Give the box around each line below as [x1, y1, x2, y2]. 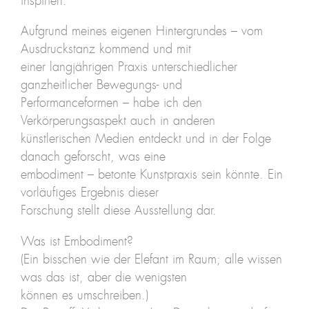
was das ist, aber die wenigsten [20, 271, 187, 284]
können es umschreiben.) [20, 289, 148, 302]
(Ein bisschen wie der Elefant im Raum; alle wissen [20, 253, 282, 266]
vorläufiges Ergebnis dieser [20, 187, 159, 200]
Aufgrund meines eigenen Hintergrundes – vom [20, 26, 263, 39]
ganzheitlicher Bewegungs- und [20, 79, 182, 92]
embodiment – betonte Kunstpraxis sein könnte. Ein [20, 169, 283, 182]
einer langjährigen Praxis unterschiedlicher [20, 61, 237, 74]
